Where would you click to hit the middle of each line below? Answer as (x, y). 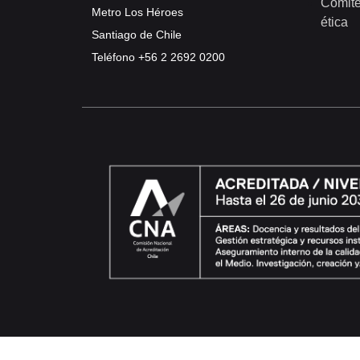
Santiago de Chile (137, 34)
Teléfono (115, 57)
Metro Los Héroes (137, 12)
